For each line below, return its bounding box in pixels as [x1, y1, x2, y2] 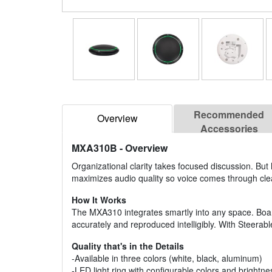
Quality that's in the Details [72, 240, 184, 253]
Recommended [194, 107, 264, 122]
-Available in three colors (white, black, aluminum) [72, 252, 262, 265]
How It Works [72, 194, 126, 206]
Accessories [200, 121, 258, 136]
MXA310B [72, 141, 117, 155]
